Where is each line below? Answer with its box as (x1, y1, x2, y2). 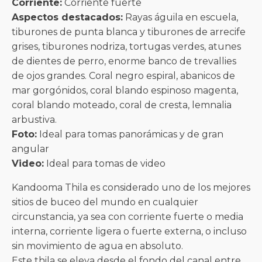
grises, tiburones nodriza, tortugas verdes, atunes (12, 41, 241, 52)
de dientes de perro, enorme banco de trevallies (12, 56, 236, 67)
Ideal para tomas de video (44, 158, 166, 169)
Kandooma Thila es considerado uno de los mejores (12, 182, 250, 193)
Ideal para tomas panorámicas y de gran (37, 129, 223, 140)
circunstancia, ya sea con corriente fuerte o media (12, 211, 243, 222)
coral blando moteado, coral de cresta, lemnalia (12, 99, 232, 111)
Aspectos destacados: (12, 12, 123, 23)
